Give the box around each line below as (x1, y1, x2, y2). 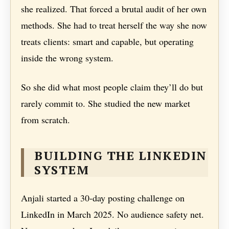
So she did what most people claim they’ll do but (21, 81, 203, 94)
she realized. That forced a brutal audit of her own (21, 3, 207, 15)
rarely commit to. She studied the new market (21, 97, 191, 110)
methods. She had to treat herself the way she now (21, 19, 208, 32)
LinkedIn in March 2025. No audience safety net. (21, 208, 204, 221)
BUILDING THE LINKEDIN (34, 147, 207, 164)
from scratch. (21, 113, 71, 126)
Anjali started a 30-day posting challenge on (21, 192, 185, 204)
